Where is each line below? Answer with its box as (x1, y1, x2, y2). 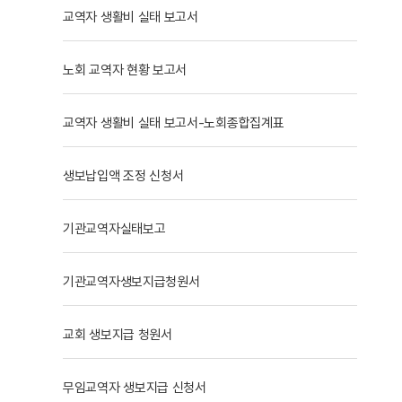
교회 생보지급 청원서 (63, 327, 172, 344)
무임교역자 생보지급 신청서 (63, 380, 206, 397)
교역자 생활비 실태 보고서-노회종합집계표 (63, 115, 284, 132)
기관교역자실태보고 (63, 221, 166, 238)
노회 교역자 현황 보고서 (63, 62, 188, 79)
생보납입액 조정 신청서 (63, 168, 184, 185)
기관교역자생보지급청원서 (63, 274, 200, 291)
